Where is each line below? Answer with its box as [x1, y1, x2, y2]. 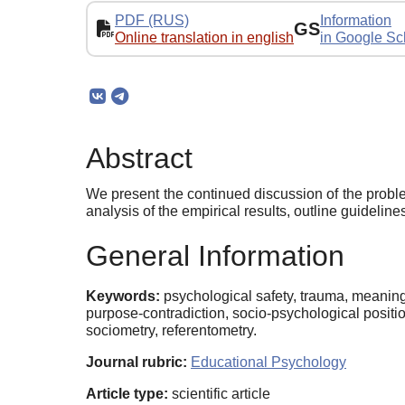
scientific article [168, 386, 270, 402]
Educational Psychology [191, 354, 346, 371]
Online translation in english [115, 29, 294, 45]
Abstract [86, 142, 193, 175]
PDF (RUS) [115, 12, 189, 28]
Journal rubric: [86, 354, 187, 371]
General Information [86, 240, 344, 273]
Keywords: [86, 288, 160, 305]
